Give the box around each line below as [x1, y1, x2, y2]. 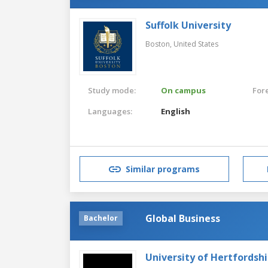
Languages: [88, 105, 132, 117]
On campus [161, 84, 206, 96]
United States [173, 38, 218, 49]
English [161, 105, 191, 117]
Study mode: [88, 84, 136, 96]
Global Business [145, 211, 220, 225]
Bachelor [84, 212, 118, 223]
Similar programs [126, 163, 200, 175]
